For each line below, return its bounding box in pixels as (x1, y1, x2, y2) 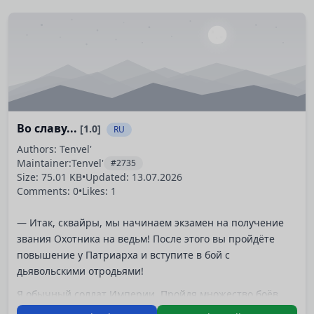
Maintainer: (17, 156, 71, 170)
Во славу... (17, 121, 80, 137)
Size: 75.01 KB (17, 170, 82, 184)
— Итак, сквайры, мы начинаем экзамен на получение (17, 215, 284, 229)
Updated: (86, 170, 132, 184)
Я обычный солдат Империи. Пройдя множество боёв (17, 287, 278, 301)
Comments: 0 (17, 184, 78, 198)
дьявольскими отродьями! (17, 264, 144, 278)
